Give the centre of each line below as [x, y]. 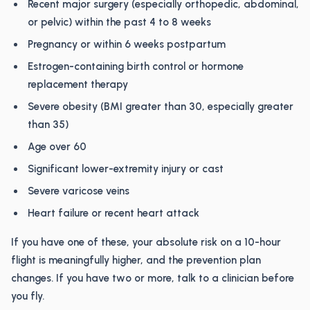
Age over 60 [57, 147]
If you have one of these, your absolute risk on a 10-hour [146, 242]
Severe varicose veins [79, 191]
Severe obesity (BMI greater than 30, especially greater [161, 107]
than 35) [48, 125]
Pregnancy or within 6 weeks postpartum [127, 44]
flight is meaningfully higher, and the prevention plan [136, 260]
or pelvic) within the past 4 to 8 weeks [119, 22]
